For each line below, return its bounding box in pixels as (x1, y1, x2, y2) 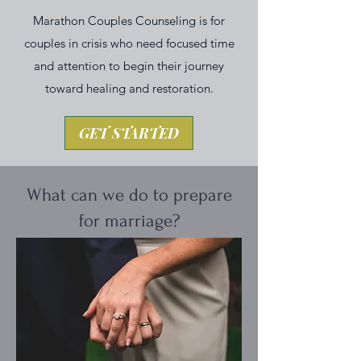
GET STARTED (79, 123, 179, 143)
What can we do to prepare (26, 185, 232, 205)
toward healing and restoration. (44, 81, 214, 96)
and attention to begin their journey (34, 58, 224, 73)
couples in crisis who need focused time (23, 35, 234, 51)
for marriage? (78, 210, 180, 231)
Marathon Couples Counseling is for (33, 13, 225, 28)
